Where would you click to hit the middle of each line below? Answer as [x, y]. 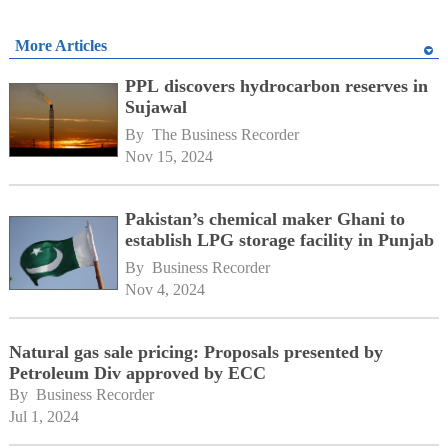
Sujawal [156, 107]
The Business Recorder [226, 134]
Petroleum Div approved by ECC [137, 372]
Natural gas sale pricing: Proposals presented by [195, 351]
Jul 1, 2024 [43, 416]
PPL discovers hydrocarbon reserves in [277, 86]
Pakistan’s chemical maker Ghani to [265, 219]
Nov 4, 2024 [165, 289]
